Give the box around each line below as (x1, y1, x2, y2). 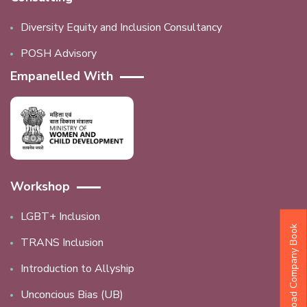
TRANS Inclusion (21, 235, 103, 250)
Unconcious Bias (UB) (21, 287, 123, 302)
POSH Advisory (21, 46, 97, 62)
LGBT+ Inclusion (21, 209, 100, 224)
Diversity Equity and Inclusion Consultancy (21, 20, 222, 36)
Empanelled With (10, 68, 113, 85)
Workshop (10, 178, 70, 195)
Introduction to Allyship (21, 261, 134, 276)
